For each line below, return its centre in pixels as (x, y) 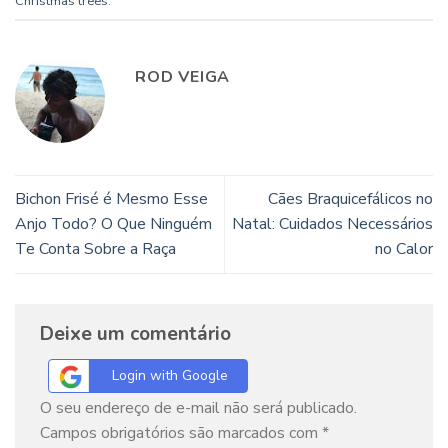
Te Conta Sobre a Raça (95, 249)
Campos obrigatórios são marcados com (181, 432)
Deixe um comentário (138, 334)
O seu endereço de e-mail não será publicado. (198, 407)
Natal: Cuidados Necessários (332, 224)
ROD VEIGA (183, 76)
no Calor (404, 249)
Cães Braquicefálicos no (350, 199)
